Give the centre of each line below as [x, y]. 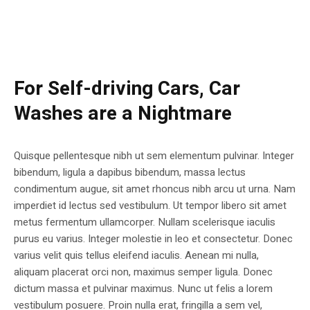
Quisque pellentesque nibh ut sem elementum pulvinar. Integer [154, 156]
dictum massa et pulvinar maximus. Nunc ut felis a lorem [143, 289]
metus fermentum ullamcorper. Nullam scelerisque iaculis [145, 222]
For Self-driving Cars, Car [127, 89]
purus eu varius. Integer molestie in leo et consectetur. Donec [153, 239]
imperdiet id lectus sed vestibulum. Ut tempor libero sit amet [150, 206]
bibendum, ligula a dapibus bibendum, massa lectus [130, 173]
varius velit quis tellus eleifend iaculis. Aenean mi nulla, [136, 256]
